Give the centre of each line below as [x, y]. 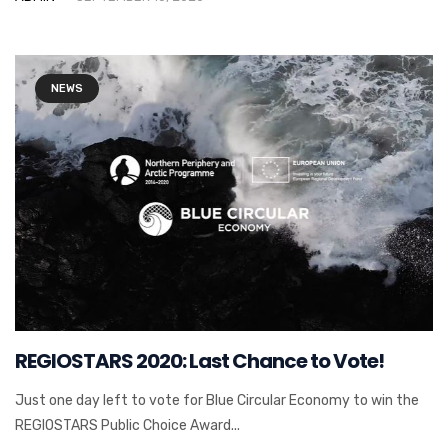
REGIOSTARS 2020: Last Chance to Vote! [199, 360]
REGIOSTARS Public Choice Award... [127, 425]
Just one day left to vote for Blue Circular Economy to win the [217, 400]
